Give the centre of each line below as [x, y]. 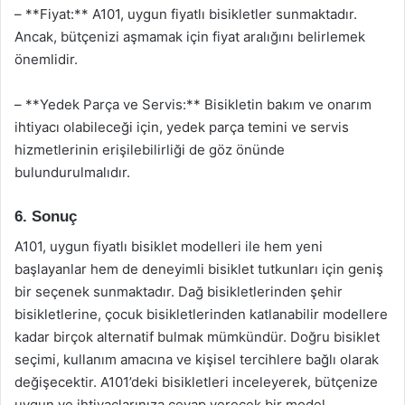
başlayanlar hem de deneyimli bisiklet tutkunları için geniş [199, 268]
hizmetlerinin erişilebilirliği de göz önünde [150, 150]
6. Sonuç [46, 217]
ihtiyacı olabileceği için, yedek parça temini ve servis [182, 127]
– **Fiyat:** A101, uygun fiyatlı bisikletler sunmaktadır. [186, 14]
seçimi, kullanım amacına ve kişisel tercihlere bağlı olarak [197, 359]
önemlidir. [46, 59]
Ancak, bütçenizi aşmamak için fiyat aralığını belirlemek [190, 37]
